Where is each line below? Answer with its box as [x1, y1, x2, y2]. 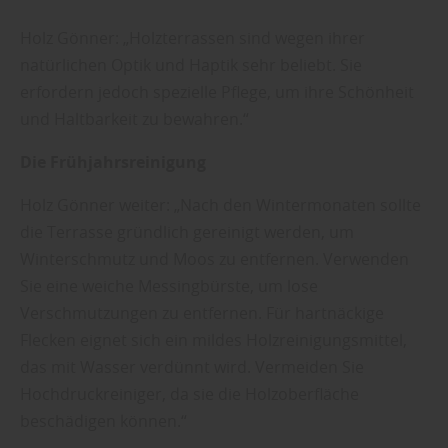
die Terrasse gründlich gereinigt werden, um [20, 221, 354, 244]
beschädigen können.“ [20, 410, 187, 433]
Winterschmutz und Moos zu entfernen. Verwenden [20, 248, 409, 271]
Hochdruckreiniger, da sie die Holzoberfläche [20, 383, 359, 406]
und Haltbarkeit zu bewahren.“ [20, 108, 249, 131]
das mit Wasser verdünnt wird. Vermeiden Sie [20, 356, 364, 379]
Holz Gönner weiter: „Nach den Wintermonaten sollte [20, 194, 421, 217]
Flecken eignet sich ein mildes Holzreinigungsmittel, [20, 329, 407, 352]
